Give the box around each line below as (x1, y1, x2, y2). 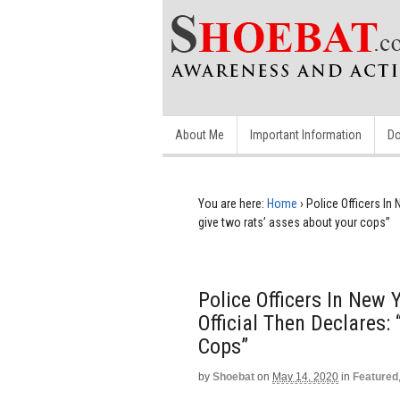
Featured (353, 371, 398, 383)
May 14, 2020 (272, 371, 338, 383)
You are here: (198, 196, 264, 211)
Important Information (250, 128, 362, 142)
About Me (175, 128, 224, 142)
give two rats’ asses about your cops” (198, 215, 390, 229)
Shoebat (212, 371, 254, 383)
